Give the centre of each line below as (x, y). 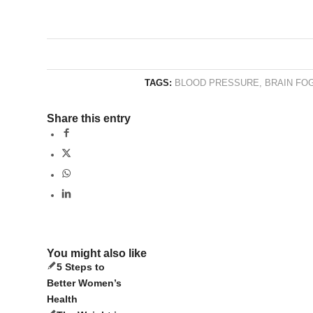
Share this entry (89, 119)
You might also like (97, 254)
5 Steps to (81, 267)
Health (62, 299)
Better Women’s (84, 283)
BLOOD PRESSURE (217, 83)
